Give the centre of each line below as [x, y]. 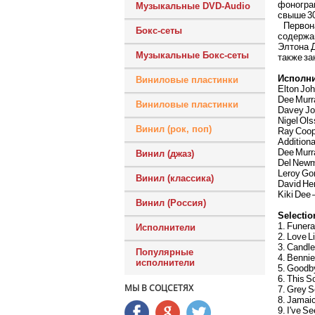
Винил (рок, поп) [174, 129]
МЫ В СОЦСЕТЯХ [159, 288]
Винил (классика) [175, 178]
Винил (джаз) [165, 154]
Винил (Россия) [171, 203]
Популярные [165, 252]
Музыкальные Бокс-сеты [192, 55]
